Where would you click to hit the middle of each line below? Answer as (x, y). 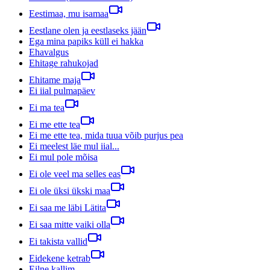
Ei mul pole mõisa (63, 157)
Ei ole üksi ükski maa (70, 190)
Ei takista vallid (58, 241)
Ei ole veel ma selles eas (75, 174)
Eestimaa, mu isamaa (69, 13)
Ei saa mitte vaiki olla (70, 224)
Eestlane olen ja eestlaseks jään (88, 30)
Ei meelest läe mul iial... (74, 146)
